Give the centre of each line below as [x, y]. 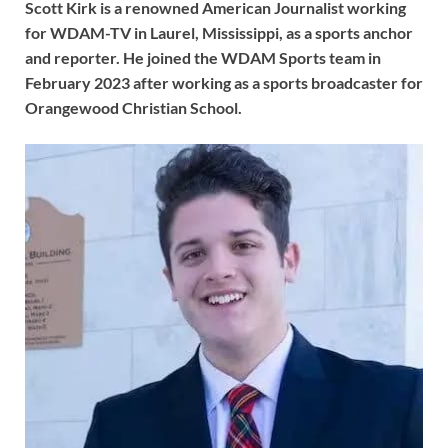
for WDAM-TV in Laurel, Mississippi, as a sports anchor [219, 32]
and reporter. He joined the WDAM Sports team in [203, 57]
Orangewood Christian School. [133, 107]
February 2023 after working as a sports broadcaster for [224, 82]
